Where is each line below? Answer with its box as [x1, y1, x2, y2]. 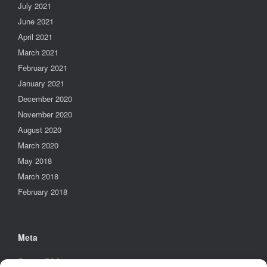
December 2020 [18, 92, 72, 104]
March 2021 [18, 46, 58, 58]
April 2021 [18, 30, 52, 42]
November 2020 [18, 108, 72, 120]
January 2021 [18, 77, 64, 89]
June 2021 [18, 15, 54, 27]
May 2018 [18, 154, 52, 166]
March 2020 [18, 139, 58, 151]
